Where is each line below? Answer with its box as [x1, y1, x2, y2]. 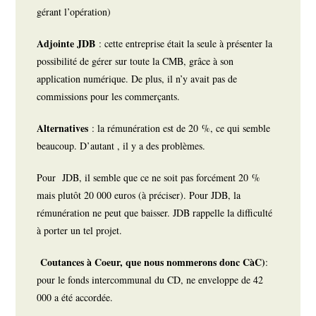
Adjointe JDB [37, 36, 99, 51]
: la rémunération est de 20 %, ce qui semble [92, 121, 271, 135]
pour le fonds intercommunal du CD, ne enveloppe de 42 [37, 273, 264, 287]
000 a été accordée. [37, 291, 114, 305]
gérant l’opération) [37, 5, 111, 19]
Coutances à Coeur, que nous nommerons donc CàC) [37, 255, 266, 270]
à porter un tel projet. [37, 224, 126, 238]
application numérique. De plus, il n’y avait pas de [37, 72, 238, 86]
